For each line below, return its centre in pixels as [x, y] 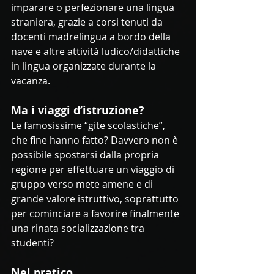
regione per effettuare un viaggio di [94, 170]
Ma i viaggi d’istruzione [75, 111]
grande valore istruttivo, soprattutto [96, 199]
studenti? [34, 243]
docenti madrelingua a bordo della [92, 37]
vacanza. [31, 81]
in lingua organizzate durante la [85, 66]
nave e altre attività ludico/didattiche [97, 52]
